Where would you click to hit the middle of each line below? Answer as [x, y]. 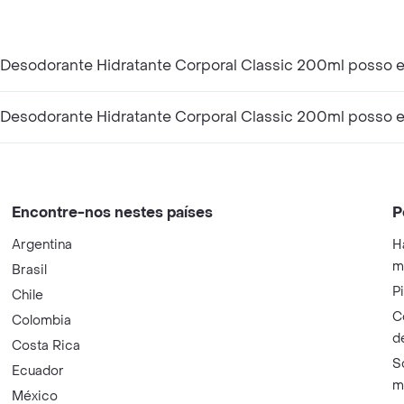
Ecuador [38, 371]
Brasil [30, 270]
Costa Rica [46, 346]
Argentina [42, 245]
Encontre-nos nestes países [113, 212]
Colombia [42, 321]
